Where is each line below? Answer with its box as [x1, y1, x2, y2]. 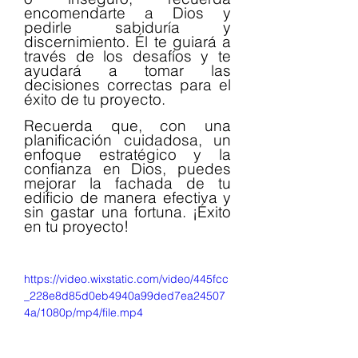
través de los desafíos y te [24, 46, 231, 66]
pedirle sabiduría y [24, 17, 231, 37]
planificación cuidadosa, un [24, 129, 231, 149]
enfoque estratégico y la [24, 144, 231, 164]
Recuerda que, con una [24, 115, 231, 135]
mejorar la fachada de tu [24, 173, 231, 193]
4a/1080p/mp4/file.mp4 [24, 304, 143, 320]
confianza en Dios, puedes [24, 158, 231, 178]
